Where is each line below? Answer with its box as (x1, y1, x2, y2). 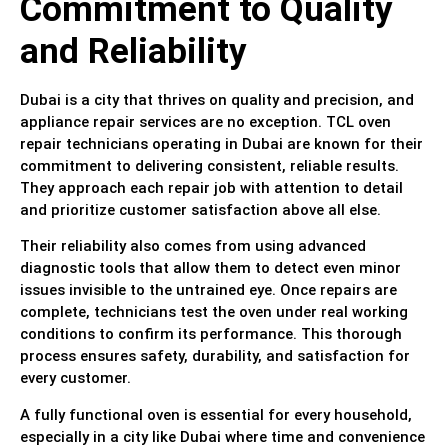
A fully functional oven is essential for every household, (20, 405, 412, 424)
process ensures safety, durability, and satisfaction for (20, 347, 410, 366)
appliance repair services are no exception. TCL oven (20, 112, 391, 131)
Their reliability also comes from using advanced (20, 237, 366, 256)
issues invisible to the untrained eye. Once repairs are (20, 281, 397, 300)
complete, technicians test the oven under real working (20, 303, 408, 322)
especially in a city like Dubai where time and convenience (20, 427, 425, 446)
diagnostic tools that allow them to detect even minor (20, 259, 401, 278)
